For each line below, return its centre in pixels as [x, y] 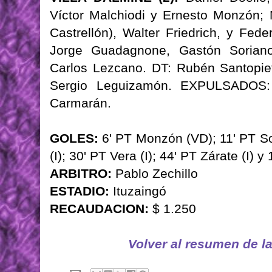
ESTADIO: [80, 191]
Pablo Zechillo [155, 174]
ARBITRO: [81, 174]
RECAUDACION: [99, 209]
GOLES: [74, 138]
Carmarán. [80, 103]
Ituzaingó [138, 191]
